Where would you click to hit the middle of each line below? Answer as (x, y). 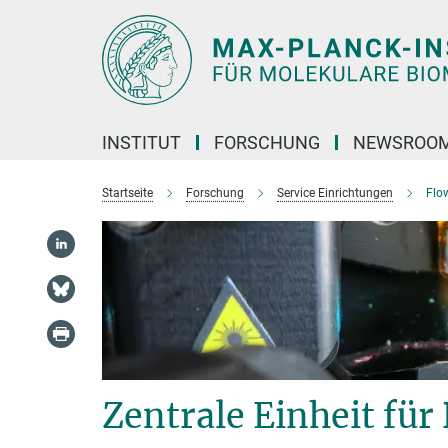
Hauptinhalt (46, 18)
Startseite (127, 193)
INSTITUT (141, 142)
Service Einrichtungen (335, 193)
